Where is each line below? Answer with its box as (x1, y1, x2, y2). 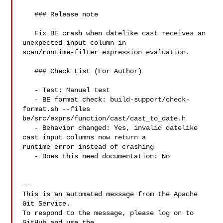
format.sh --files (22, 105, 95, 113)
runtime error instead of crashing (22, 143, 154, 151)
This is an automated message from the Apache (22, 190, 198, 198)
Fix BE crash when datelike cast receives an (22, 29, 35, 37)
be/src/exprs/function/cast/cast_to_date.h (22, 114, 186, 122)
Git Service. (22, 200, 71, 208)
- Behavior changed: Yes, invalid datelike (22, 124, 35, 132)
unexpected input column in (22, 39, 130, 47)
